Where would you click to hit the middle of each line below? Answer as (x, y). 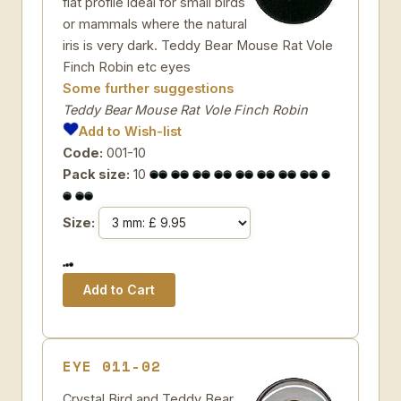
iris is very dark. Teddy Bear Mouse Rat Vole (198, 45)
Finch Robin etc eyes (127, 67)
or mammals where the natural (155, 24)
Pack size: (96, 174)
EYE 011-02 (112, 366)
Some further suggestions (148, 88)
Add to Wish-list (131, 131)
